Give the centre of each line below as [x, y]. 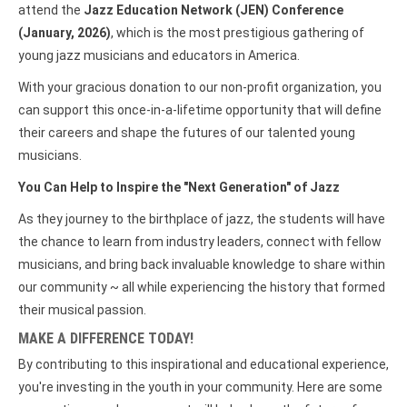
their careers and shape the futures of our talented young [187, 132]
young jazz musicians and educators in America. [159, 55]
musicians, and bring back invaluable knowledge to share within [202, 264]
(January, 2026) [65, 32]
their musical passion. [82, 309]
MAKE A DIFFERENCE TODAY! [106, 338]
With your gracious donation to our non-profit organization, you [200, 87]
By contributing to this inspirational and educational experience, [203, 364]
